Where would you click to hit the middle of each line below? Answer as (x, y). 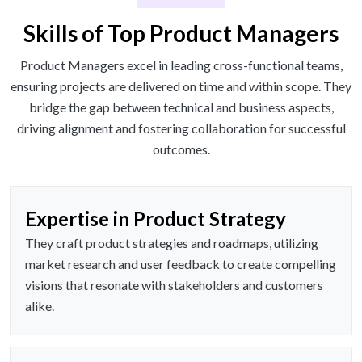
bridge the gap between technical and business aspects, (181, 107)
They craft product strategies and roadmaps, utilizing (172, 243)
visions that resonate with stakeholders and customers (174, 285)
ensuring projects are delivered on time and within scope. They (181, 86)
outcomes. (181, 149)
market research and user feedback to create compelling (181, 264)
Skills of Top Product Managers (181, 34)
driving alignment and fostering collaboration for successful (181, 128)
